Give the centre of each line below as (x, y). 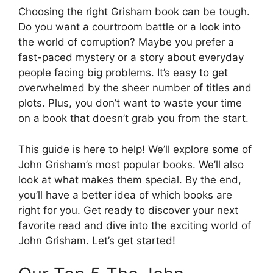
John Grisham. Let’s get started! (97, 240)
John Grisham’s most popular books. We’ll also (131, 164)
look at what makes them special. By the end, (130, 179)
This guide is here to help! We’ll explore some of (135, 149)
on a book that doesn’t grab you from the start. (133, 119)
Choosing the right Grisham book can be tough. (134, 12)
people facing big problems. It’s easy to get (123, 73)
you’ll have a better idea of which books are (125, 195)
